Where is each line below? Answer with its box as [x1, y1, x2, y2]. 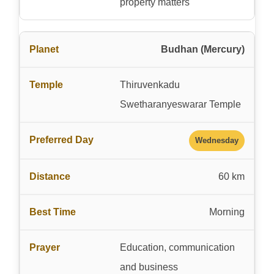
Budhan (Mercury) [161, 43, 245, 54]
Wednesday [195, 135, 239, 145]
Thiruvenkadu [119, 79, 180, 90]
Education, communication [119, 242, 235, 253]
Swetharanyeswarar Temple [119, 98, 241, 109]
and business [119, 261, 178, 272]
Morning [209, 206, 245, 217]
